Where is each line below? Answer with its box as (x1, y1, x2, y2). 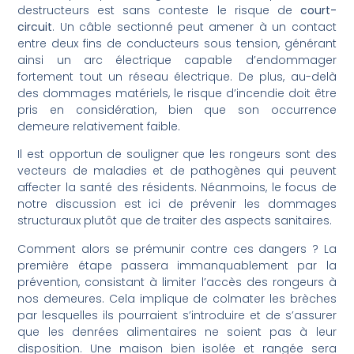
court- (299, 2, 337, 19)
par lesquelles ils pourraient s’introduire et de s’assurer (17, 307, 337, 323)
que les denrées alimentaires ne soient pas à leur (17, 323, 337, 340)
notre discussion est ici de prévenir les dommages (17, 196, 337, 213)
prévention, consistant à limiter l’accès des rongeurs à (17, 273, 337, 290)
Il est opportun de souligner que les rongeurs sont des (17, 146, 337, 163)
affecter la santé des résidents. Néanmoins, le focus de (17, 179, 337, 196)
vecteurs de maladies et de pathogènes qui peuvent (17, 163, 337, 179)
